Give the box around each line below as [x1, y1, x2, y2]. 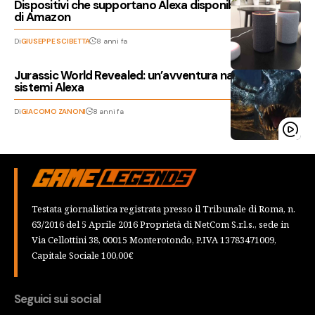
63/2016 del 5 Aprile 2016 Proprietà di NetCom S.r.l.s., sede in [32, 217, 289, 231]
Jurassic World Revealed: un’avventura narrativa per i [14, 67, 293, 83]
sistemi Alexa [14, 79, 84, 95]
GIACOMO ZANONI [20, 107, 86, 116]
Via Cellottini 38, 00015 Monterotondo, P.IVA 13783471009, [32, 233, 276, 246]
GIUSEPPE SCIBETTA [20, 37, 90, 46]
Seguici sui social [14, 290, 101, 307]
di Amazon [14, 9, 71, 25]
